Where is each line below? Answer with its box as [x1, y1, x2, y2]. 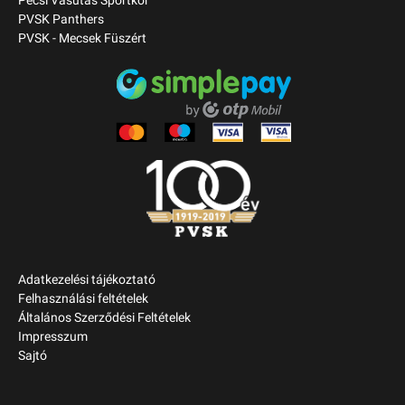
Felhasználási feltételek [18, 291, 148, 307]
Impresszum [18, 329, 88, 345]
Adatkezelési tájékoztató [18, 272, 155, 288]
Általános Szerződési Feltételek [18, 310, 191, 326]
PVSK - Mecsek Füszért [18, 31, 146, 46]
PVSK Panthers [18, 12, 104, 27]
